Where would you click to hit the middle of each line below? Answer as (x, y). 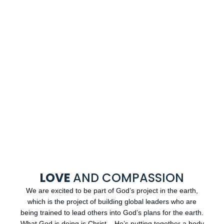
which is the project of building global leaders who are (112, 202)
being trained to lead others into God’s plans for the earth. (112, 213)
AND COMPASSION (128, 178)
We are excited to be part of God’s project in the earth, (112, 191)
